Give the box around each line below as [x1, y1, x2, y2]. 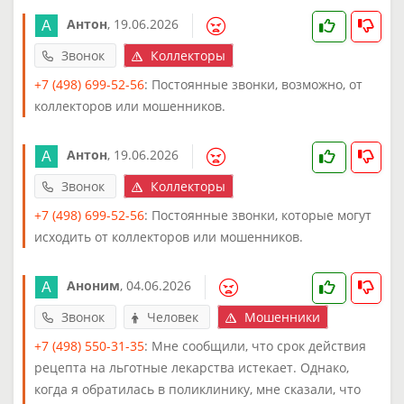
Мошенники [241, 308, 320, 326]
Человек [143, 308, 202, 326]
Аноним [67, 277, 120, 295]
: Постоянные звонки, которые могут [144, 206, 372, 224]
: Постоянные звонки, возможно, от [144, 75, 363, 93]
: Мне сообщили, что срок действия [144, 336, 366, 354]
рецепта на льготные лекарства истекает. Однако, [34, 358, 349, 376]
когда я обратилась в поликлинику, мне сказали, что [34, 380, 361, 398]
